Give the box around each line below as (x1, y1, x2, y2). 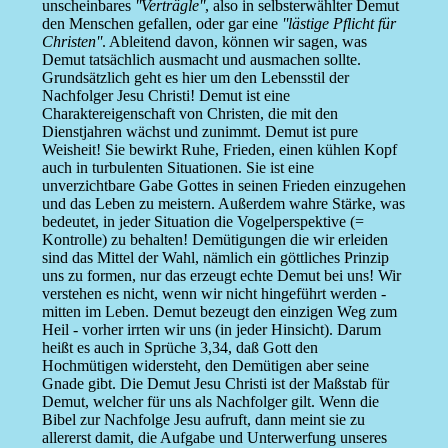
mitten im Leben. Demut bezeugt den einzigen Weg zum (41, 303, 397, 321)
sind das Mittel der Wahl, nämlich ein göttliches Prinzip (41, 249, 389, 267)
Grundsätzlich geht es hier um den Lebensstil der (41, 69, 349, 87)
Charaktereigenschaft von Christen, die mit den (41, 105, 338, 123)
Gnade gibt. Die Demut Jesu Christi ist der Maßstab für (41, 375, 389, 393)
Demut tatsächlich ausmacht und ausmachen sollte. (41, 51, 361, 69)
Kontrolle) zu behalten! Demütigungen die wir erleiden (41, 231, 388, 249)
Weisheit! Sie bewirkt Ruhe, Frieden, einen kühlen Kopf (41, 141, 397, 159)
